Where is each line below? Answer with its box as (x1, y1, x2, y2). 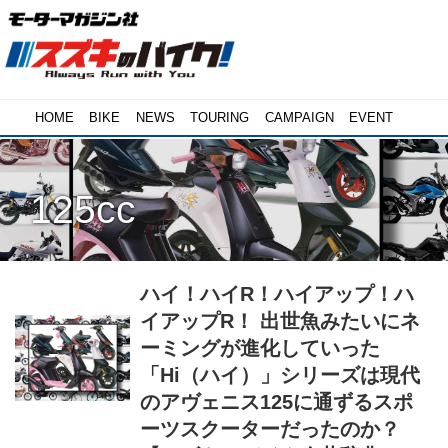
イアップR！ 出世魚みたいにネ (140, 310, 421, 333)
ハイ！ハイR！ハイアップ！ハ (140, 283, 415, 306)
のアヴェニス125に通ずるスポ (140, 391, 414, 414)
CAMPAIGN (264, 109, 334, 125)
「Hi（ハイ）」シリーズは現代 (140, 364, 421, 387)
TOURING (190, 109, 250, 125)
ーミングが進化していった (140, 337, 381, 360)
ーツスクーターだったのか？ (140, 418, 401, 441)
